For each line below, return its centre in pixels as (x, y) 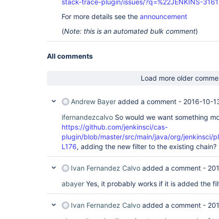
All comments (70, 56)
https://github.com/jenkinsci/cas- (115, 127)
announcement (164, 16)
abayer (73, 184)
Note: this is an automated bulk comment (130, 31)
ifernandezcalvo (87, 117)
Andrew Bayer (93, 101)
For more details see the (101, 16)
